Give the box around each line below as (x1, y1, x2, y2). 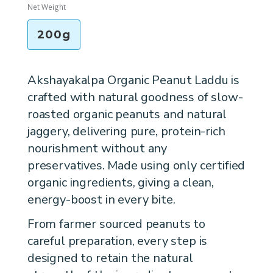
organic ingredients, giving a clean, (27, 174, 214, 191)
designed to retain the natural (27, 250, 193, 267)
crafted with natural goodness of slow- (27, 88, 243, 105)
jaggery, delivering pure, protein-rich (27, 122, 225, 140)
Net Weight (27, 1, 66, 12)
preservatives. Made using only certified (27, 157, 246, 174)
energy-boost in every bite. (27, 191, 175, 208)
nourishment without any (27, 140, 168, 157)
